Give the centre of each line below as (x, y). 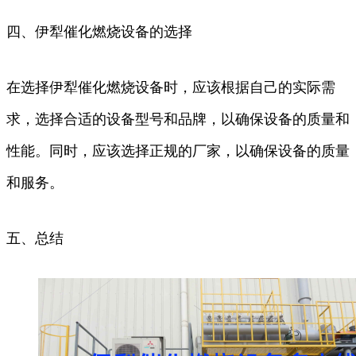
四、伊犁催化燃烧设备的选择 (99, 31)
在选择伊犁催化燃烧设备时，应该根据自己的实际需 (171, 87)
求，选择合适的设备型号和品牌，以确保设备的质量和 (178, 119)
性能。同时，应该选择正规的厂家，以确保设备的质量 (178, 151)
